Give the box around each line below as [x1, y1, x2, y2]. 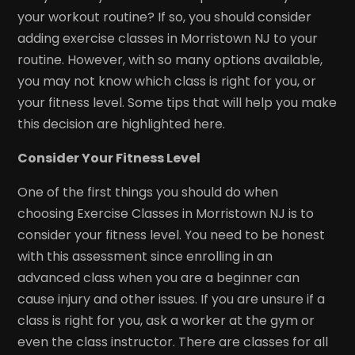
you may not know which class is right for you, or [17, 71, 317, 90]
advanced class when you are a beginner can [17, 268, 300, 287]
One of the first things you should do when [17, 182, 279, 201]
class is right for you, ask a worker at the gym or [17, 311, 315, 330]
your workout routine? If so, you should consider [17, 7, 312, 26]
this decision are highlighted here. [17, 114, 226, 133]
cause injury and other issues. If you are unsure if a [17, 289, 326, 308]
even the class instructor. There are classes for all [17, 332, 329, 351]
